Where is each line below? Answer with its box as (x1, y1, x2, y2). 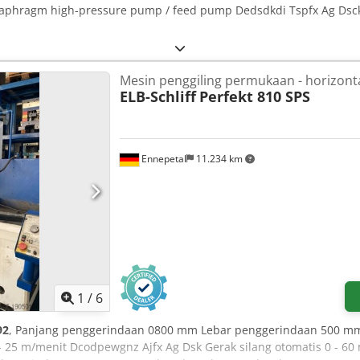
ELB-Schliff (119, 87, 196, 107)
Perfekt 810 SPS (198, 87, 310, 107)
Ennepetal (138, 151, 186, 166)
